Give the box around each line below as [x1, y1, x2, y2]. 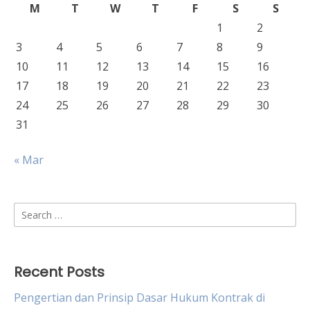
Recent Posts [14, 262, 104, 282]
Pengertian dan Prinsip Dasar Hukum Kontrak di [14, 290, 265, 305]
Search [13, 203, 48, 218]
